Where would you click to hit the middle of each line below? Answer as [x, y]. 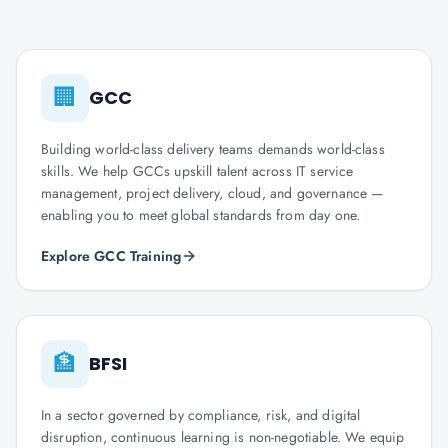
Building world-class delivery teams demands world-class [213, 149]
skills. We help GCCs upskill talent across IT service [197, 171]
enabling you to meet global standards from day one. [201, 215]
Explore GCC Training [111, 256]
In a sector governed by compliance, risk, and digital [201, 415]
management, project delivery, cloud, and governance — [212, 193]
